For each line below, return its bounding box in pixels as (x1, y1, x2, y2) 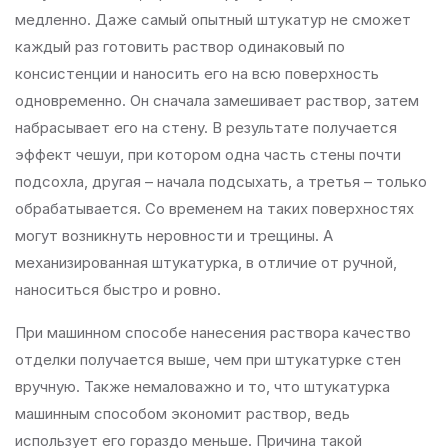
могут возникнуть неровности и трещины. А (15, 226, 333, 245)
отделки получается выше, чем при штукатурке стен (15, 350, 401, 369)
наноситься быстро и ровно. (15, 280, 221, 299)
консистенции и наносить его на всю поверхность (15, 64, 379, 83)
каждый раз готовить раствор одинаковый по (15, 37, 345, 56)
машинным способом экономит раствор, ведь (15, 404, 350, 423)
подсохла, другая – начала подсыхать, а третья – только (15, 172, 427, 191)
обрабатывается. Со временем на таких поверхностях (15, 199, 414, 218)
